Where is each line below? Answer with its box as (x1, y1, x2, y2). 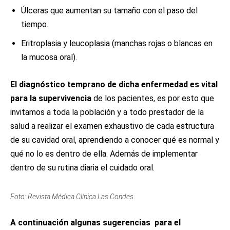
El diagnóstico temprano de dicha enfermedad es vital (10, 80, 218, 89)
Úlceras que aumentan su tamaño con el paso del (21, 6, 198, 15)
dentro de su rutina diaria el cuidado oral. (10, 163, 155, 172)
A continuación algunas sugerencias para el (10, 218, 181, 227)
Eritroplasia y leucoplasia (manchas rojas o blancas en (21, 39, 213, 48)
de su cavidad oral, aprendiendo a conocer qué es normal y (10, 135, 219, 145)
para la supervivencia (10, 93, 91, 103)
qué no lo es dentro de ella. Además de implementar (10, 149, 198, 159)
